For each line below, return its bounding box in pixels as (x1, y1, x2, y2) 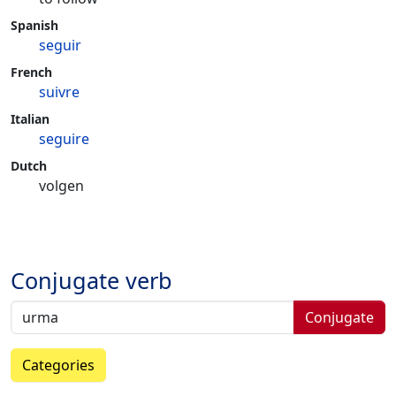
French (11, 64, 52, 80)
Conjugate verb (11, 265, 172, 295)
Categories (22, 355, 95, 375)
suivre (39, 82, 80, 102)
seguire (39, 129, 89, 148)
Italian (11, 110, 49, 127)
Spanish (11, 17, 58, 34)
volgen (39, 176, 84, 195)
